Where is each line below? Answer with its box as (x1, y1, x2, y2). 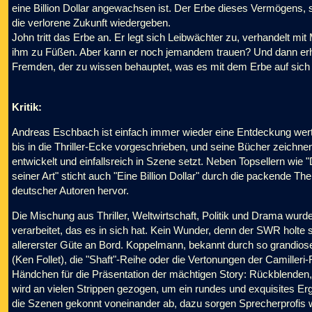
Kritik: (12, 101, 42, 113)
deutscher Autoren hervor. (12, 185, 129, 196)
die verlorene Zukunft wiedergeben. (12, 17, 171, 29)
